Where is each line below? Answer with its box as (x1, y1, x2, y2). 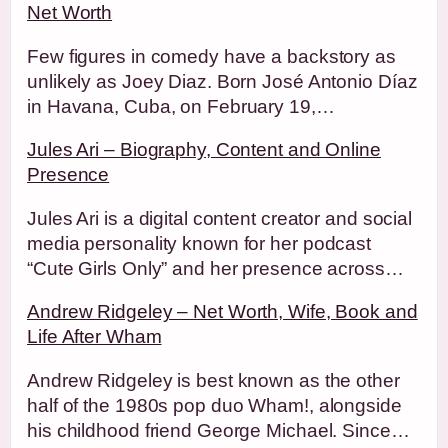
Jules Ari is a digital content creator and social (27, 207, 413, 229)
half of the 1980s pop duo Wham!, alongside (27, 394, 402, 416)
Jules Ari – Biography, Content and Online (27, 139, 381, 160)
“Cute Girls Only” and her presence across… (27, 257, 404, 279)
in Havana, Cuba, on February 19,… (27, 95, 335, 117)
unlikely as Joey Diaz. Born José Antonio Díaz (27, 70, 418, 92)
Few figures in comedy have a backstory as (27, 45, 396, 67)
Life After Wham (27, 326, 162, 347)
